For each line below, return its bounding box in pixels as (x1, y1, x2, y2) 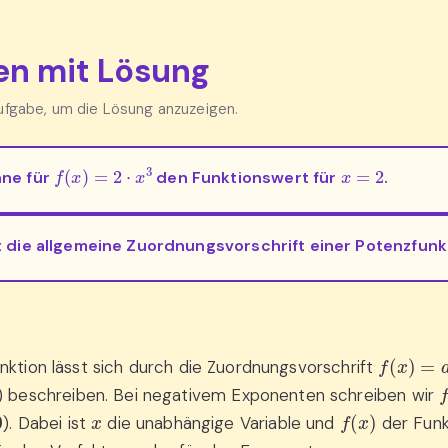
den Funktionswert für (152, 166, 341, 188)
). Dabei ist (3, 411, 92, 434)
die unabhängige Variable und (102, 411, 340, 434)
